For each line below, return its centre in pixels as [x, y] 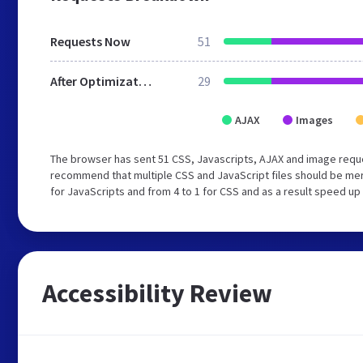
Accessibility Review [157, 293]
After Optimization [145, 81]
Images [314, 120]
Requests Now [90, 41]
